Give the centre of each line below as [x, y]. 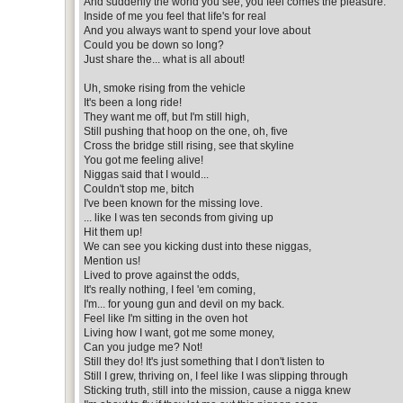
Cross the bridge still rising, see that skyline [189, 145]
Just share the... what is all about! [164, 59]
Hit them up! [113, 232]
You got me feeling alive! [143, 160]
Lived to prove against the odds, [161, 275]
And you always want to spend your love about [197, 30]
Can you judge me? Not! [143, 347]
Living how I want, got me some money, [179, 332]
